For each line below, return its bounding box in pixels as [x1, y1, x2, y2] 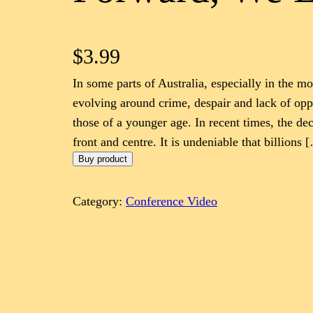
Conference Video [126, 194, 217, 208]
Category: [73, 194, 126, 208]
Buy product [78, 153, 127, 164]
